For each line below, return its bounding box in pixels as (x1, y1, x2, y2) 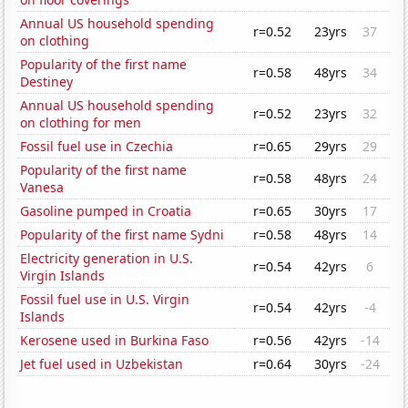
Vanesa (20, 178, 65, 197)
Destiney (20, 73, 74, 91)
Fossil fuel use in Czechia (20, 138, 174, 156)
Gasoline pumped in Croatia (20, 202, 192, 220)
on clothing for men (20, 114, 142, 132)
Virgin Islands (20, 267, 106, 285)
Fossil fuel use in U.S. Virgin (20, 291, 190, 309)
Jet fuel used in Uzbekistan (20, 355, 184, 373)
